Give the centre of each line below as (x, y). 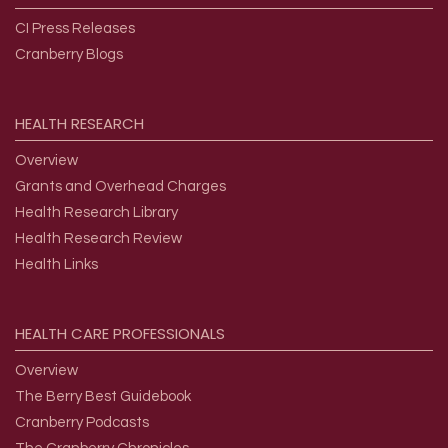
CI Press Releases (75, 29)
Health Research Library (96, 213)
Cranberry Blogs (69, 55)
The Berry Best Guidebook (103, 397)
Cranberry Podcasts (82, 423)
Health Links (56, 265)
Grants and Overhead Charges (120, 187)
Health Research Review (98, 239)
